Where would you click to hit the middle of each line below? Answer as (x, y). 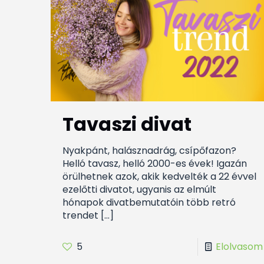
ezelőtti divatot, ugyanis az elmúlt (139, 189)
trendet (80, 215)
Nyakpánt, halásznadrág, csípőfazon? (149, 150)
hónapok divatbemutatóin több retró (149, 202)
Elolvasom (239, 246)
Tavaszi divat (127, 124)
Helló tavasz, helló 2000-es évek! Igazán (154, 163)
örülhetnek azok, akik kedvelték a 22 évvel (159, 176)
